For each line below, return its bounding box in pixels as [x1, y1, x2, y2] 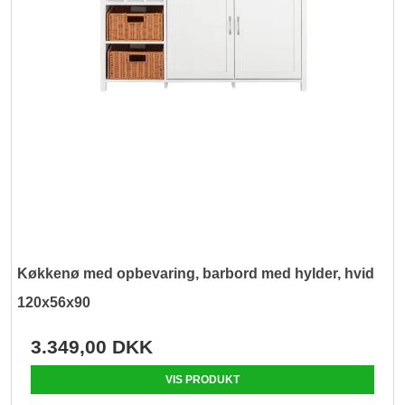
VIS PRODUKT [165, 373, 240, 387]
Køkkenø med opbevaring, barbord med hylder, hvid [17, 266, 375, 282]
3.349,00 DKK [31, 336, 154, 358]
